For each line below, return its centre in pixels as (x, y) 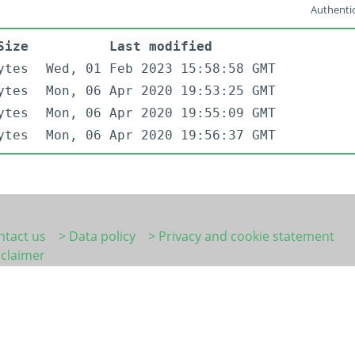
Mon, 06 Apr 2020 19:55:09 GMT (161, 113)
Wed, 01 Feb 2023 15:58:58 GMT (161, 69)
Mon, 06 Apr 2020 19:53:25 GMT (161, 91)
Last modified (161, 47)
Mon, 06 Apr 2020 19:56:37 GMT (161, 136)
